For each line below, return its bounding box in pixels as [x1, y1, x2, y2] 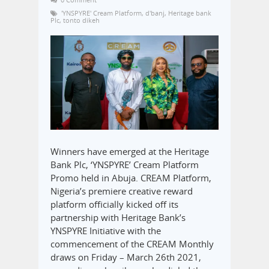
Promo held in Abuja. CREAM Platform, [50, 172, 211, 184]
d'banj [145, 8, 165, 17]
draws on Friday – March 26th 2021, [50, 251, 201, 264]
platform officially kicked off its [50, 198, 178, 211]
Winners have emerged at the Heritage [50, 145, 209, 158]
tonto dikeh [63, 15, 100, 25]
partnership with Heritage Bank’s [50, 211, 186, 224]
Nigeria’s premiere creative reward [50, 185, 193, 198]
